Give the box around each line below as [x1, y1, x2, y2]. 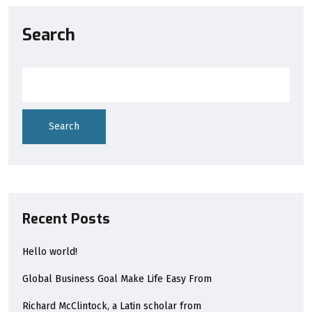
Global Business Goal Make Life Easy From [22, 273, 212, 286]
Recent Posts [22, 210, 110, 229]
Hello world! [22, 246, 77, 258]
